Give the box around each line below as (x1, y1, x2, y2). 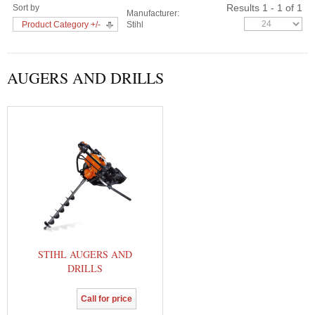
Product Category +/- (22, 20, 101, 30)
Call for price (81, 294, 132, 304)
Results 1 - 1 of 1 (226, 2, 302, 13)
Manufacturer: (127, 8, 179, 18)
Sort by (13, 3, 39, 13)
